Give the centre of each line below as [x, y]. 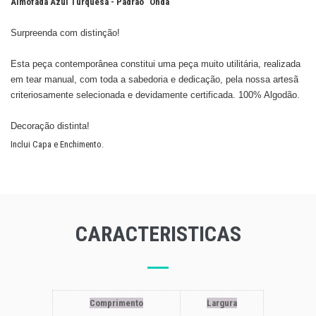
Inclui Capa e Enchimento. [57, 144]
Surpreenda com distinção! [65, 33]
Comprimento [116, 303]
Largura [222, 303]
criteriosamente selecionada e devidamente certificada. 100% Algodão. [155, 95]
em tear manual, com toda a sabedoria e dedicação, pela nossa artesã [154, 79]
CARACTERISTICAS [158, 234]
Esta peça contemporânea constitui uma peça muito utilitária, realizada [156, 64]
